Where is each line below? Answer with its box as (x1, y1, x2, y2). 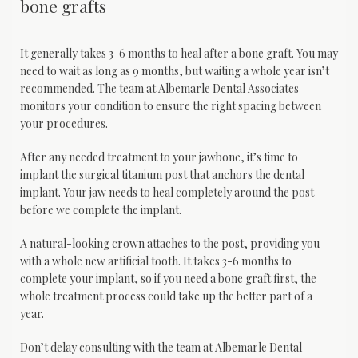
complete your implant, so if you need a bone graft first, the (20, 270, 316, 286)
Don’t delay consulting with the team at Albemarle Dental (20, 339, 302, 355)
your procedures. (20, 115, 108, 131)
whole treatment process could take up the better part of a (20, 288, 312, 304)
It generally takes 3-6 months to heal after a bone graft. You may (20, 45, 338, 61)
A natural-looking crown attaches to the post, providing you (20, 235, 320, 251)
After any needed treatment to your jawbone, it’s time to (20, 149, 298, 165)
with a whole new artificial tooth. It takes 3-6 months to (20, 253, 292, 268)
